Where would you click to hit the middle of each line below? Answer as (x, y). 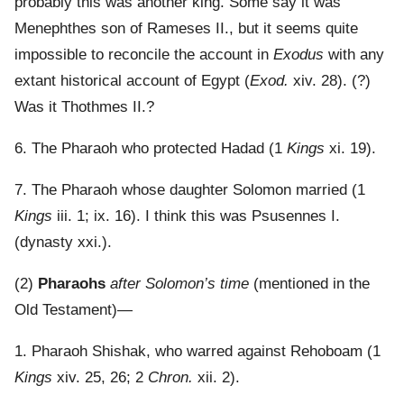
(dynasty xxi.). (63, 243)
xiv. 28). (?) (330, 81)
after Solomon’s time (179, 284)
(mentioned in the (309, 284)
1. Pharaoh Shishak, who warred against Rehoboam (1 (197, 352)
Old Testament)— (73, 310)
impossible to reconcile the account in (144, 55)
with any (354, 55)
